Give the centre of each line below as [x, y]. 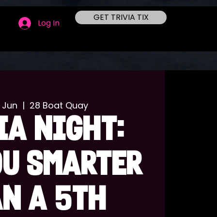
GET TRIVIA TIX [121, 17]
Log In [49, 23]
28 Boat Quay [59, 105]
